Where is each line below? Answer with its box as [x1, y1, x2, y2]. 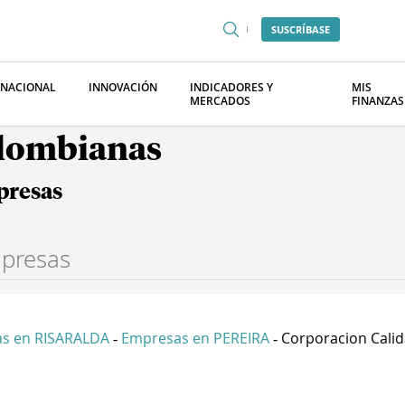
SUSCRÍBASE [271, 23, 330, 36]
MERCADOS [190, 93, 250, 108]
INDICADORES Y [190, 80, 273, 95]
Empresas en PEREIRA [121, 328, 269, 348]
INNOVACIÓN [89, 80, 157, 95]
